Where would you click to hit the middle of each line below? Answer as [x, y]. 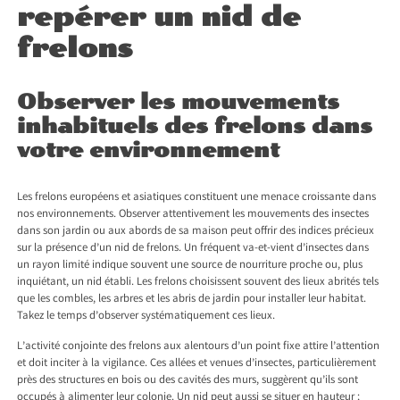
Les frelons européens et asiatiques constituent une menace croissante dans [197, 198]
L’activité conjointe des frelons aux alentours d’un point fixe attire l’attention [199, 347]
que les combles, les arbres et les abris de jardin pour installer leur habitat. [192, 300]
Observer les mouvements [179, 102]
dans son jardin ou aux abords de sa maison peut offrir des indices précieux [196, 232]
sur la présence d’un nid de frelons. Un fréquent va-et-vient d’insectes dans [193, 249]
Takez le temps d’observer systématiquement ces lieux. [146, 317]
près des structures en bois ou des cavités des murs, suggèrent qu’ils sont [188, 381]
